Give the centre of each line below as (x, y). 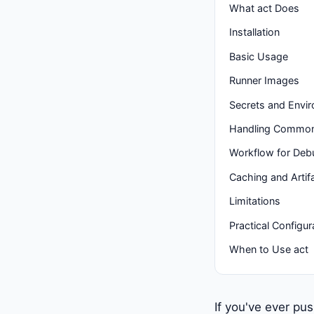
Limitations (255, 201)
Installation (254, 32)
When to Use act (269, 249)
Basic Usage (259, 56)
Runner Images (264, 81)
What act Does (264, 8)
